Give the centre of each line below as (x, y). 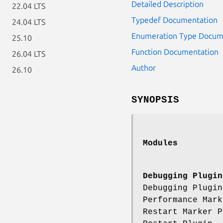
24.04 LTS (29, 22)
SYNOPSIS (155, 100)
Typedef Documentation (174, 20)
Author (144, 67)
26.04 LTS (29, 54)
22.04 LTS (29, 6)
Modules (160, 143)
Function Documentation (175, 52)
